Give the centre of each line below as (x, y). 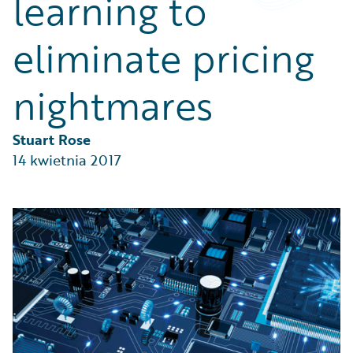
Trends (49, 41)
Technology (61, 22)
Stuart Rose (52, 139)
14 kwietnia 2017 (67, 160)
